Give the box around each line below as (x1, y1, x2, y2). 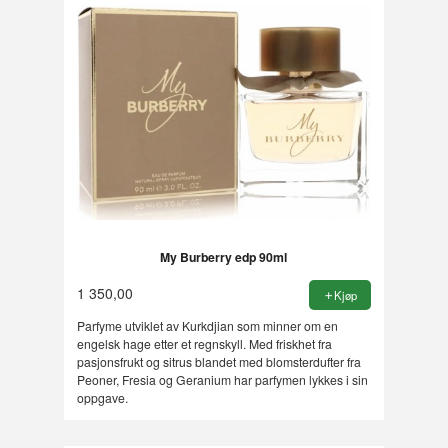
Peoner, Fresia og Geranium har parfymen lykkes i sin (76, 370, 368, 388)
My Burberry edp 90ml (160, 248, 288, 267)
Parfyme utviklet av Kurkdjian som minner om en (76, 316, 338, 334)
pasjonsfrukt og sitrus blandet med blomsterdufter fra (76, 352, 361, 370)
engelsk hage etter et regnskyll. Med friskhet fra (76, 334, 332, 352)
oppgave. (76, 388, 128, 406)
